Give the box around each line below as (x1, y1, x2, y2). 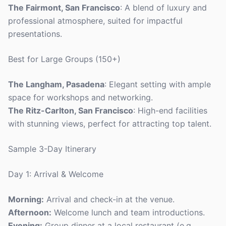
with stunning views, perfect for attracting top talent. (8, 119, 211, 129)
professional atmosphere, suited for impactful (8, 16, 183, 26)
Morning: (8, 194, 44, 204)
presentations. (8, 29, 62, 39)
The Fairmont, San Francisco (8, 3, 120, 13)
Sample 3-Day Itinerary (8, 144, 96, 154)
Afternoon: (8, 207, 51, 217)
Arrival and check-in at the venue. (44, 194, 175, 204)
